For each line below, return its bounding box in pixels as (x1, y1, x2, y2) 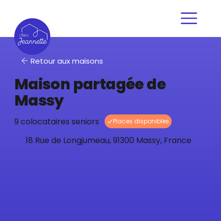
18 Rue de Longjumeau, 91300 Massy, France (26, 135, 192, 147)
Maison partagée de (14, 74, 166, 95)
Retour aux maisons (30, 55, 103, 66)
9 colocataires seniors (14, 115, 99, 127)
